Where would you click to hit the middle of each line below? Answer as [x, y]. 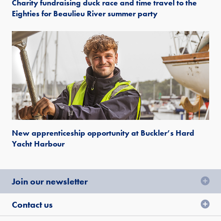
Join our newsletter [50, 181]
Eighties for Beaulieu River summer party [85, 13]
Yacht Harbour [38, 144]
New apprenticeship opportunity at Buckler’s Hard [103, 133]
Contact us [32, 204]
